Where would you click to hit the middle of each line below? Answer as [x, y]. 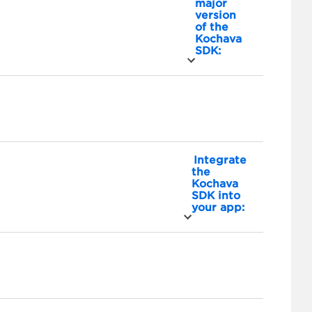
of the [212, 27]
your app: [218, 208]
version [216, 15]
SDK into [216, 196]
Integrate [220, 160]
